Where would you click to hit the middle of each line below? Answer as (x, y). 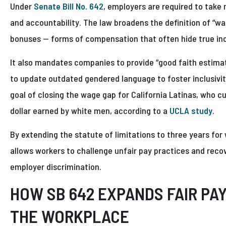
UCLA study (191, 111)
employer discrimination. (56, 167)
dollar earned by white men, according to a (90, 111)
